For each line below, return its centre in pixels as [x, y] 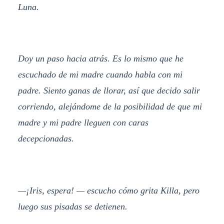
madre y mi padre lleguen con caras [83, 123]
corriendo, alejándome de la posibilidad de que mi [110, 107]
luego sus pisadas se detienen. [72, 207]
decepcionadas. [46, 139]
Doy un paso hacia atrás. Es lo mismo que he [100, 59]
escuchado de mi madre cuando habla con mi [100, 75]
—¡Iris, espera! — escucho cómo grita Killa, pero [108, 191]
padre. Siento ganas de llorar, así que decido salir [109, 91]
